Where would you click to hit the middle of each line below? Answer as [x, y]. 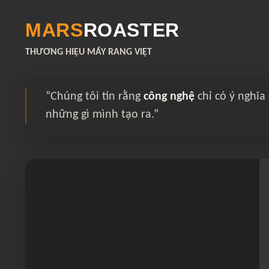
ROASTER [131, 30]
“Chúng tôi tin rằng [95, 97]
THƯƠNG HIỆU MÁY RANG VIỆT [89, 52]
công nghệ [169, 97]
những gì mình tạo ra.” [102, 115]
